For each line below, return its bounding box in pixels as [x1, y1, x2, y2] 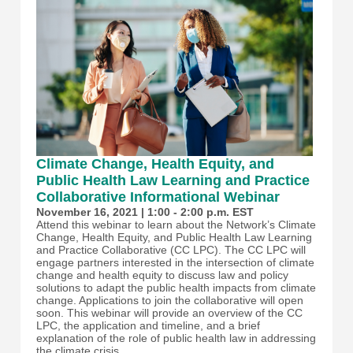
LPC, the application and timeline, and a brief [36, 319, 260, 333]
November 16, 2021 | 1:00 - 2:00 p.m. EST [36, 206, 254, 219]
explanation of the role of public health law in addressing [36, 332, 316, 345]
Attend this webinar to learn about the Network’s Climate [36, 218, 316, 232]
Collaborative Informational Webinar [36, 189, 280, 206]
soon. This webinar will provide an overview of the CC [36, 307, 303, 320]
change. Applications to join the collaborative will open [36, 294, 303, 307]
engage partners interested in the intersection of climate [36, 256, 314, 269]
